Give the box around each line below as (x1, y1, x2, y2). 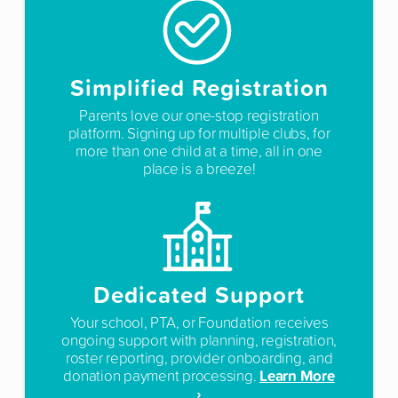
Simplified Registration (69, 70, 329, 104)
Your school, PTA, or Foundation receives (69, 311, 329, 332)
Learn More (259, 363, 335, 386)
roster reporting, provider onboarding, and (65, 346, 333, 368)
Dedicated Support (93, 277, 305, 311)
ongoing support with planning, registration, (61, 329, 337, 350)
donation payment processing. (63, 364, 260, 386)
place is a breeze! (142, 157, 256, 179)
